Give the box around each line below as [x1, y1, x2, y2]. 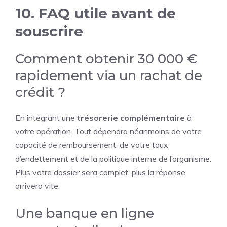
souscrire [15, 23, 83, 40]
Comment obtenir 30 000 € [15, 51, 197, 67]
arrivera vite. [15, 181, 60, 191]
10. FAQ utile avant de [15, 5, 176, 22]
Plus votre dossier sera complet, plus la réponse [15, 167, 185, 177]
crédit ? [15, 84, 65, 100]
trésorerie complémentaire [77, 112, 185, 123]
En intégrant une [15, 112, 77, 123]
